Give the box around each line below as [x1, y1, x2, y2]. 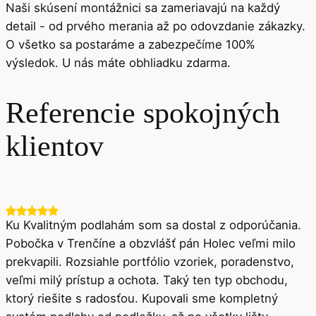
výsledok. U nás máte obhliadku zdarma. [6, 56, 231, 71]
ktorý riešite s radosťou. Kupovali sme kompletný [6, 291, 278, 306]
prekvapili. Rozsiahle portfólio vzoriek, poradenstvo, [6, 255, 294, 269]
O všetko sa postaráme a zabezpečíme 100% [6, 37, 255, 52]
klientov [6, 129, 104, 162]
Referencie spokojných [6, 96, 288, 129]
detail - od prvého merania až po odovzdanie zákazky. [6, 19, 305, 34]
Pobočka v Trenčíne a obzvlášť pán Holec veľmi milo [6, 236, 296, 251]
